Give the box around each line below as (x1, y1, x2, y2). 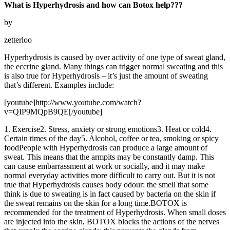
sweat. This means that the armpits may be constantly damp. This (4, 152, 214, 161)
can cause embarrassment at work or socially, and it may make (4, 161, 205, 170)
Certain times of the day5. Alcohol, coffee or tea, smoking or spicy (4, 133, 219, 143)
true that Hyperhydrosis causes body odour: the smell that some (4, 180, 208, 189)
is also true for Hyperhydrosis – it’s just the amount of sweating (4, 71, 208, 80)
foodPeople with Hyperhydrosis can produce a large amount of (4, 143, 207, 152)
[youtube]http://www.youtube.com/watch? (4, 98, 141, 107)
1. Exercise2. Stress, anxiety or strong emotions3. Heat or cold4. (4, 124, 212, 133)
